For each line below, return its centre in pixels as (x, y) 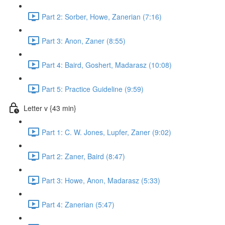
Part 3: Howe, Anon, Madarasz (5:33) (101, 180)
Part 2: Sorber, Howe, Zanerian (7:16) (102, 16)
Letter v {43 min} (50, 108)
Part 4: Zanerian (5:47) (78, 204)
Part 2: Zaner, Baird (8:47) (83, 156)
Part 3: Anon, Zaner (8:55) (84, 40)
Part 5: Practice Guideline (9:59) (93, 89)
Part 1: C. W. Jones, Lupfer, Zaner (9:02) (106, 132)
